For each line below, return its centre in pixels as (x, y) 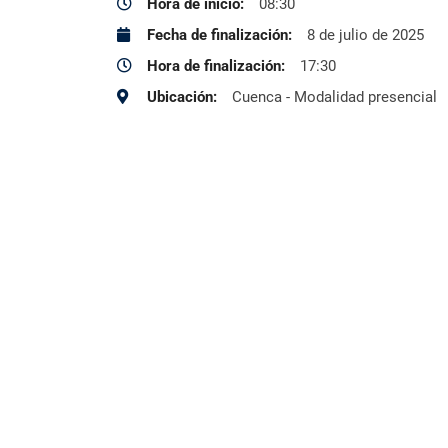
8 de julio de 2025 (365, 35)
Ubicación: (182, 97)
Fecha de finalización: (219, 35)
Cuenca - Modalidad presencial (334, 97)
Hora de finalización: (216, 66)
